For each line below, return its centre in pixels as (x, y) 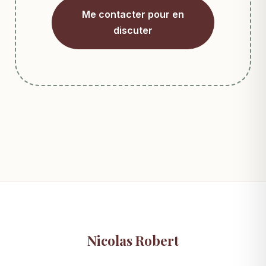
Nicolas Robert (133, 240)
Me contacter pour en (133, 14)
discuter (133, 30)
